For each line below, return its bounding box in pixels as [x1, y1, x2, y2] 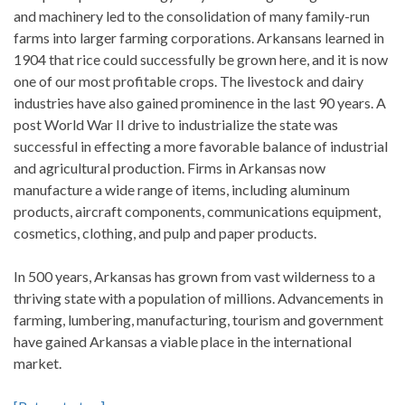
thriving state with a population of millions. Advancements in [14, 289, 383, 306]
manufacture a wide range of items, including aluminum [14, 181, 350, 198]
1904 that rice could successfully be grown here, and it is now [14, 51, 388, 68]
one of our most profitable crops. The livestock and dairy [14, 72, 363, 89]
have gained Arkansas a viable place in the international [14, 333, 352, 350]
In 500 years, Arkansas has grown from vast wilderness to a [14, 268, 375, 285]
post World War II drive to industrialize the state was [14, 116, 338, 133]
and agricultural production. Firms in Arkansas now [14, 159, 325, 176]
